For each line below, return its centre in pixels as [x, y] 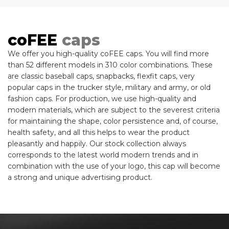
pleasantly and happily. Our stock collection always [97, 144]
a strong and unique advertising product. [80, 178]
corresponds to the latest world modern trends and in [103, 155]
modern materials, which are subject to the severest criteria [114, 110]
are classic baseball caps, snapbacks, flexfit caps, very [101, 76]
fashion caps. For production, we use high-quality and [102, 99]
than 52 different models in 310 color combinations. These [110, 65]
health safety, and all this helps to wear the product [99, 133]
